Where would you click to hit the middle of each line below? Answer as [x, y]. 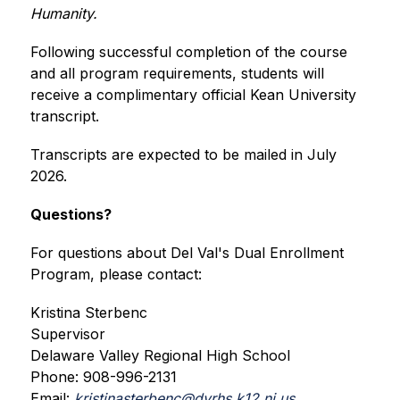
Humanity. [63, 14]
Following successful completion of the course [188, 52]
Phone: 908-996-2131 [103, 377]
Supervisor [67, 334]
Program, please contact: [116, 275]
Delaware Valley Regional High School [160, 356]
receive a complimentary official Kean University [193, 95]
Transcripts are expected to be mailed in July [183, 155]
